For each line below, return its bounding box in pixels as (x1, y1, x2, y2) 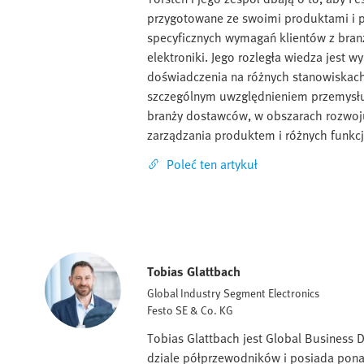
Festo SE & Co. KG (147, 301, 233, 318)
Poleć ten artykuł (167, 154, 258, 174)
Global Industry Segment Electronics (147, 284, 319, 301)
